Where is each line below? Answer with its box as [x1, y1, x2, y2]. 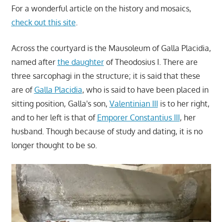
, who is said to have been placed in [82, 84, 209, 95]
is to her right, [158, 98, 210, 109]
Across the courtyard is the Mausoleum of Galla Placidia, [11, 43, 211, 53]
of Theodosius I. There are [104, 56, 198, 67]
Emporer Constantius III [97, 112, 180, 122]
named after [11, 56, 57, 67]
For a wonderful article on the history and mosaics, [11, 3, 191, 13]
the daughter [57, 56, 104, 67]
